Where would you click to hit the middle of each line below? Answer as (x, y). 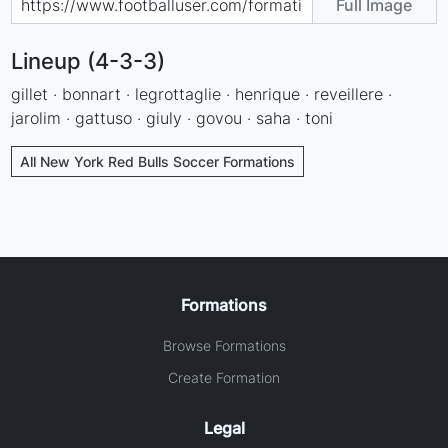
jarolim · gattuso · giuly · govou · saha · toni (172, 117)
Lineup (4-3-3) (88, 60)
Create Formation (224, 377)
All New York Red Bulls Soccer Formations (158, 161)
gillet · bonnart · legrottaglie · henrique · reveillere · (202, 93)
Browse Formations (224, 345)
